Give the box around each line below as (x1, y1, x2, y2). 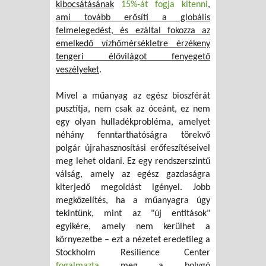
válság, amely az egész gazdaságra (56, 170, 210, 180)
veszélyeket (56, 65, 99, 75)
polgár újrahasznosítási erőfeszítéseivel (56, 144, 210, 154)
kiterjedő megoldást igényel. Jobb (56, 183, 210, 193)
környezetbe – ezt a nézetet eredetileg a (56, 235, 210, 245)
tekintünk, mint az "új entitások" (56, 209, 210, 219)
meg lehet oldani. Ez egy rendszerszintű (56, 157, 210, 167)
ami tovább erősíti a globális (56, 13, 210, 23)
